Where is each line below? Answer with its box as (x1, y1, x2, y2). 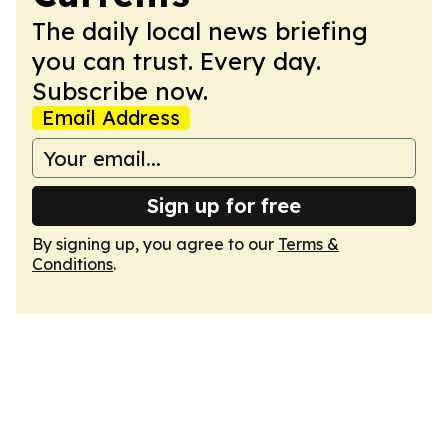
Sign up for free (147, 193, 301, 218)
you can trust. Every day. (32, 46, 321, 76)
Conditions (32, 254, 113, 274)
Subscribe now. (32, 76, 208, 106)
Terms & (278, 234, 339, 254)
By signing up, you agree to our (32, 234, 278, 254)
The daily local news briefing (32, 16, 368, 46)
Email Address (42, 105, 180, 130)
